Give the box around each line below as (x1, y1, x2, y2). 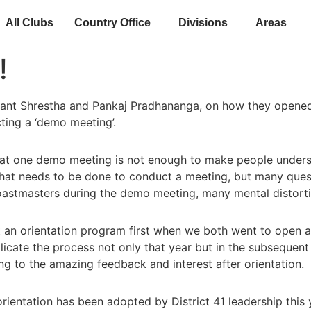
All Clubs (5, 17, 53, 28)
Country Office (74, 17, 151, 28)
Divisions (178, 17, 228, 28)
